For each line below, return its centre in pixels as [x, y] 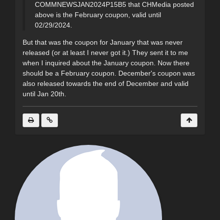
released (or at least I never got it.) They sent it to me [105, 53]
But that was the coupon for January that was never [103, 42]
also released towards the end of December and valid [106, 84]
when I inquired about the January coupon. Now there [106, 63]
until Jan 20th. [45, 94]
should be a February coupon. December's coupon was [109, 73]
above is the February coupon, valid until [98, 15]
